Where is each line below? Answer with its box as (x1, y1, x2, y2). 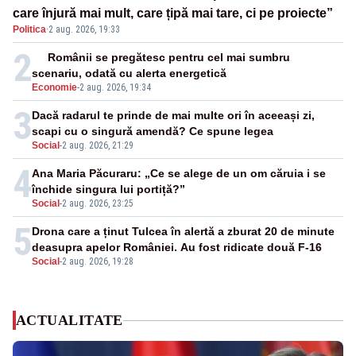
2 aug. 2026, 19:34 (79, 82, 151, 94)
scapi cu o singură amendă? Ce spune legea (32, 125, 273, 138)
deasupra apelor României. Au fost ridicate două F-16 (32, 241, 322, 254)
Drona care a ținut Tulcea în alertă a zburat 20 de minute (32, 225, 335, 238)
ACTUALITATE (16, 312, 123, 329)
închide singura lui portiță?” (32, 183, 185, 196)
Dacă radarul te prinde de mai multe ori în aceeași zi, (32, 109, 315, 122)
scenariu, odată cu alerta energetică (32, 67, 226, 80)
